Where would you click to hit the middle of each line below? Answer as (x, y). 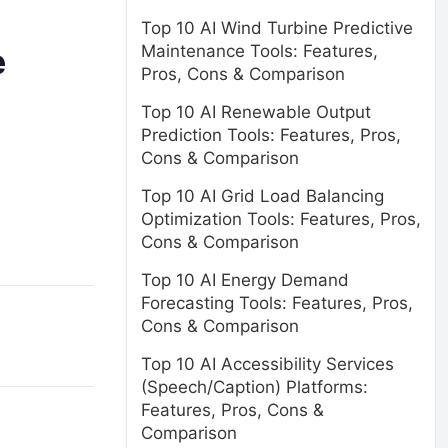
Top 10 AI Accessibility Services (267, 364)
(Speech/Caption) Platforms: (254, 387)
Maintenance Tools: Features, (259, 51)
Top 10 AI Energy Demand (245, 280)
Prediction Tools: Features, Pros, (271, 135)
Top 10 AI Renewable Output (256, 112)
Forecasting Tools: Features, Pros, (277, 303)
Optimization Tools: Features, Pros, (281, 219)
